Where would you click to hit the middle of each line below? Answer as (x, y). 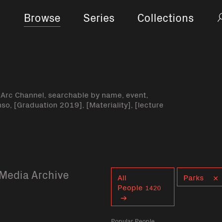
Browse (42, 17)
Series (99, 17)
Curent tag (130, 172)
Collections (165, 17)
